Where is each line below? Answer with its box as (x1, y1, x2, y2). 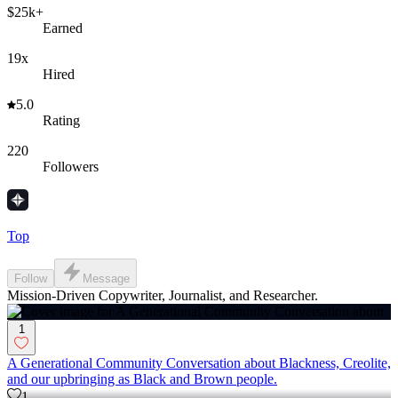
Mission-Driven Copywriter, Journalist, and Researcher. (7, 288, 318, 304)
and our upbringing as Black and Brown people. (7, 371, 277, 387)
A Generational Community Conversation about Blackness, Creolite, (7, 355, 391, 371)
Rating (43, 113, 80, 129)
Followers (43, 159, 99, 175)
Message (83, 272, 130, 286)
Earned (43, 20, 83, 36)
